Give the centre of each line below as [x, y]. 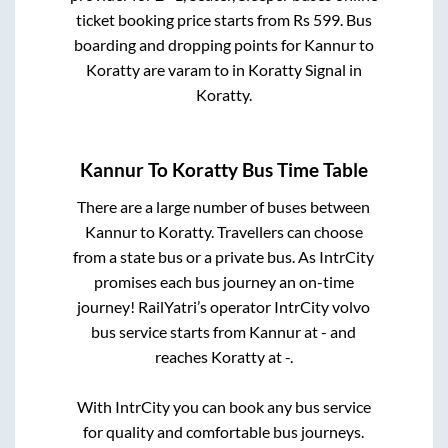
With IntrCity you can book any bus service [223, 407]
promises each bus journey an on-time [223, 282]
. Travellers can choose [286, 232]
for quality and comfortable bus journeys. [224, 432]
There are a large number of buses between [224, 207]
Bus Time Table [303, 170]
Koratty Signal [296, 69]
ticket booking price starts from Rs [194, 19]
